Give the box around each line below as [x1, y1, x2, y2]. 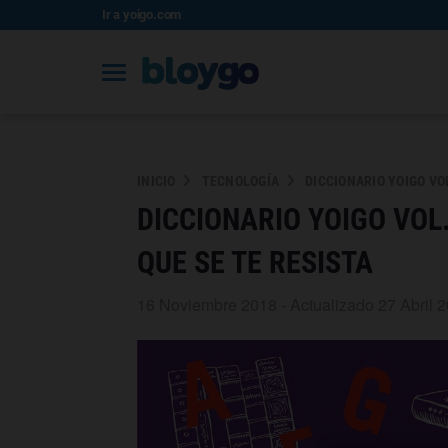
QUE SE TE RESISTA [137, 245, 373, 280]
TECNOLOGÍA [201, 173, 279, 189]
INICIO [137, 173, 176, 189]
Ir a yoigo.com [102, 7, 182, 22]
